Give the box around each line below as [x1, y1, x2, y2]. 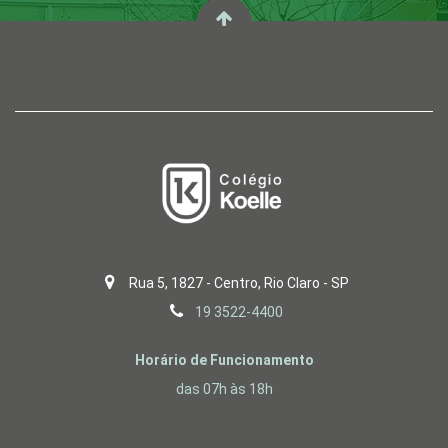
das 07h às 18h [175, 381, 273, 398]
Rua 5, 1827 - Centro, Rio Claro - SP [125, 275, 349, 292]
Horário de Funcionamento [134, 352, 314, 369]
